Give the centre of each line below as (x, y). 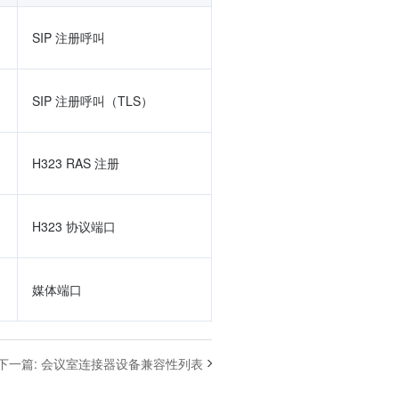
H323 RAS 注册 (76, 163)
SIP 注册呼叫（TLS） (93, 101)
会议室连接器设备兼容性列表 (122, 363)
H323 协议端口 (74, 226)
